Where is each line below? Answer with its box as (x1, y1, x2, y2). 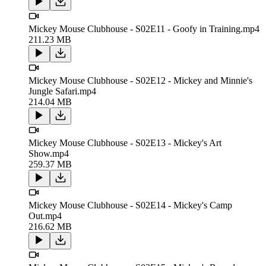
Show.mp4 (28, 148, 69, 159)
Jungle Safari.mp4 (28, 85, 96, 96)
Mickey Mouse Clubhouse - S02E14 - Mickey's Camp (28, 199, 232, 210)
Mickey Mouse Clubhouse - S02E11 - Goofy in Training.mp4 (28, 23, 259, 34)
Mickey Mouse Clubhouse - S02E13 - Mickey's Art (28, 137, 221, 148)
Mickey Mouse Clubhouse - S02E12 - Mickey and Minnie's (28, 75, 252, 85)
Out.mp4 (28, 210, 62, 221)
